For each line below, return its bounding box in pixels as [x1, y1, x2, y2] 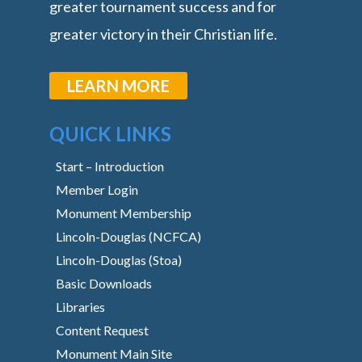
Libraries [56, 298, 106, 314]
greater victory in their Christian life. [49, 24, 278, 43]
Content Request [56, 322, 149, 338]
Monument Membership [56, 204, 192, 221]
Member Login [56, 181, 139, 197]
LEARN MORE [67, 75, 170, 95]
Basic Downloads [56, 275, 153, 291]
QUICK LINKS [49, 121, 172, 145]
